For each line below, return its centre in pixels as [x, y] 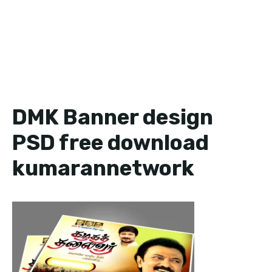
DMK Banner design [113, 117]
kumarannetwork [103, 168]
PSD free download [110, 143]
